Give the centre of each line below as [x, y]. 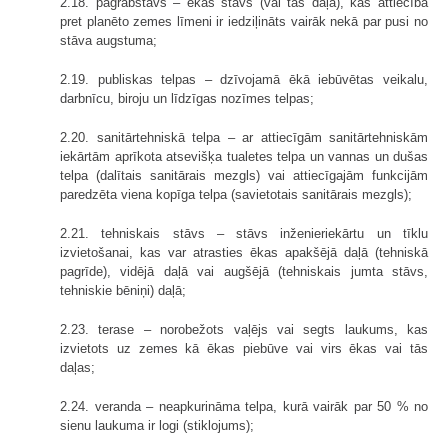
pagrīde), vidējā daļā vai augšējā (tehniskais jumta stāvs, [244, 271]
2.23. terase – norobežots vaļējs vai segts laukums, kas [244, 329]
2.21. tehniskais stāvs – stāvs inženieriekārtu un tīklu [244, 233]
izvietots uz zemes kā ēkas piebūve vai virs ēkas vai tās [244, 348]
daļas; [77, 367]
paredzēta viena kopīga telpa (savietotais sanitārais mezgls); [236, 194]
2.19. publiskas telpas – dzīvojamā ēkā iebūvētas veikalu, [244, 79]
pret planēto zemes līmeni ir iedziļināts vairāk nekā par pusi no [244, 21]
